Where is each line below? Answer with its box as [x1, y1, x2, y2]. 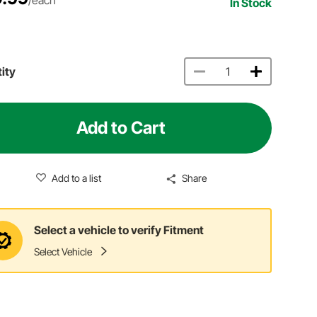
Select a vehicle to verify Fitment [34, 223, 204, 238]
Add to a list [51, 171, 101, 184]
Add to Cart [76, 117, 166, 138]
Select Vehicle [34, 246, 93, 258]
